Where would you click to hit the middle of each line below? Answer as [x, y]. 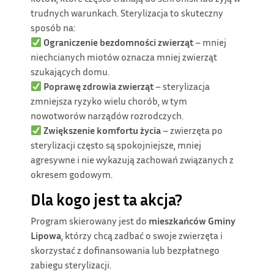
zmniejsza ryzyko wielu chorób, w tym [109, 101]
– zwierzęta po [192, 130]
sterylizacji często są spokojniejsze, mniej [116, 145]
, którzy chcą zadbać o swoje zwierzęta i [142, 235]
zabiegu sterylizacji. [71, 265]
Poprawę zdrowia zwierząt [99, 86]
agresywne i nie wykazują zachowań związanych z [132, 159]
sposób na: [53, 27]
